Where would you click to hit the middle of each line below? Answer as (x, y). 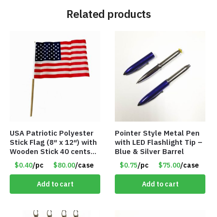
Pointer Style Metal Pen (157, 133)
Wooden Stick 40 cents (50, 151)
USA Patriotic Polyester (52, 133)
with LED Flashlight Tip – (159, 142)
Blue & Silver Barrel (150, 151)
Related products (108, 14)
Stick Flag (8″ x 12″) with (53, 142)
